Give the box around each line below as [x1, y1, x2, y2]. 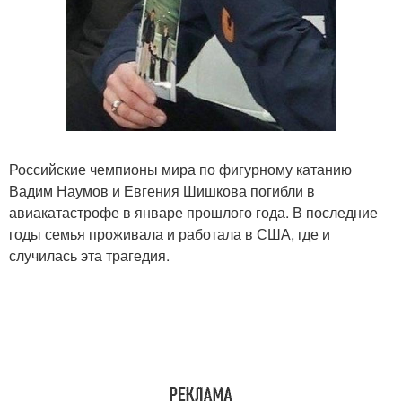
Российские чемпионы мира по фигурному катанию [9, 158, 352, 179]
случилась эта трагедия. [9, 244, 170, 266]
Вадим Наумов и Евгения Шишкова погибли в [9, 179, 315, 201]
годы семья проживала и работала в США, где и [9, 223, 330, 244]
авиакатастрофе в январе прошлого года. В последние [9, 201, 378, 223]
